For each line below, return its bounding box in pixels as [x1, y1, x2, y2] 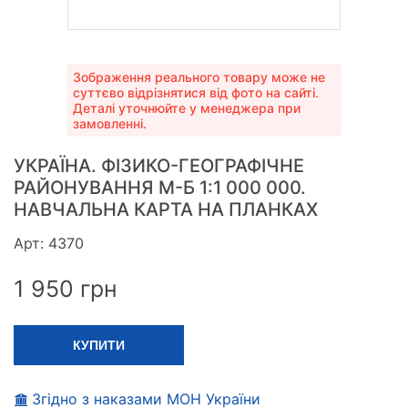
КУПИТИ [73, 338, 125, 353]
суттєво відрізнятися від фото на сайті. [73, 85, 319, 101]
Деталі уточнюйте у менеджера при [73, 100, 301, 117]
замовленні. [73, 116, 147, 132]
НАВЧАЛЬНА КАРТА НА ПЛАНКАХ [14, 199, 318, 221]
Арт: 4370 [14, 234, 84, 253]
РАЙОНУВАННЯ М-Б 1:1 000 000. [14, 177, 306, 199]
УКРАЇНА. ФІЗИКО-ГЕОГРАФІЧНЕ [14, 155, 304, 178]
